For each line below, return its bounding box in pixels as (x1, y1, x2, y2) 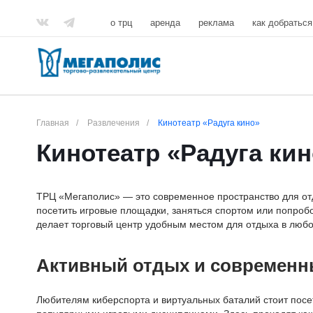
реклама (198, 17, 234, 28)
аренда (150, 17, 180, 28)
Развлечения (87, 118, 140, 128)
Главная (36, 118, 69, 128)
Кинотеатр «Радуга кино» (158, 118, 260, 128)
